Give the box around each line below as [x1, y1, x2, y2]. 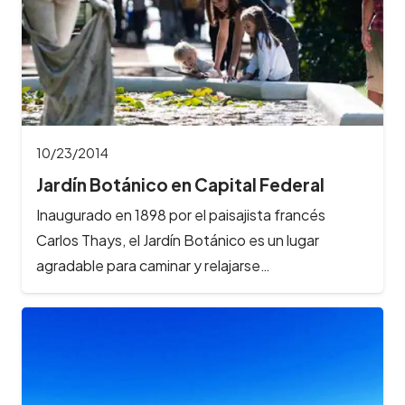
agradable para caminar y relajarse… [36, 256, 270, 276]
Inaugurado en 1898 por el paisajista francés [36, 205, 325, 225]
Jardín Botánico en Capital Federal [36, 173, 325, 195]
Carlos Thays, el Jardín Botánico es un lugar [36, 231, 319, 250]
